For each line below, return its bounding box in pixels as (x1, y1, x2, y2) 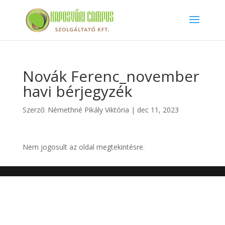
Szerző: (22, 105, 48, 115)
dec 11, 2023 (137, 105, 179, 115)
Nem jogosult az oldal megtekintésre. (22, 142, 145, 152)
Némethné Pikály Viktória (47, 105, 129, 115)
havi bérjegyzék (22, 81, 132, 101)
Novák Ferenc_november (22, 66, 199, 86)
